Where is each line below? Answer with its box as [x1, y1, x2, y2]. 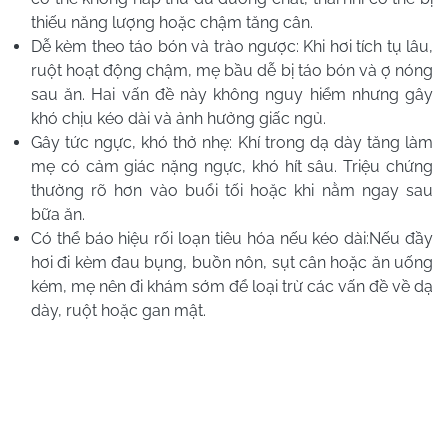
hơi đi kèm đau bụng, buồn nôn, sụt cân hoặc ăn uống [31, 252, 433, 272]
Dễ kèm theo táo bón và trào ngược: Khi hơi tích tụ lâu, [31, 36, 433, 56]
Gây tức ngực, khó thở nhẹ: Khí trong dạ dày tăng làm [31, 132, 433, 152]
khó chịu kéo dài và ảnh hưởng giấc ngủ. [31, 108, 326, 128]
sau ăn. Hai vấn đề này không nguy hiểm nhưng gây [31, 84, 433, 104]
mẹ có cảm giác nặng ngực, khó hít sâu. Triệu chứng [31, 156, 433, 176]
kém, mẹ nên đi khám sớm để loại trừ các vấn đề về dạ [31, 276, 433, 296]
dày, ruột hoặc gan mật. [31, 300, 206, 320]
